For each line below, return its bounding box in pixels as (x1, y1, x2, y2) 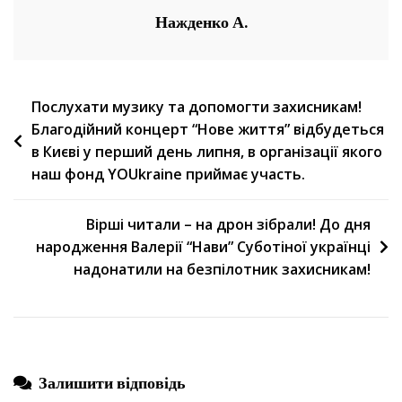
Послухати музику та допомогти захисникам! (31, 96, 362, 117)
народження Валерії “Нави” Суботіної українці (36, 236, 371, 257)
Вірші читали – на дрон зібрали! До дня (86, 214, 371, 234)
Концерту (234, 98, 284, 116)
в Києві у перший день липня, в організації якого (31, 141, 382, 162)
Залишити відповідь (39, 371, 186, 394)
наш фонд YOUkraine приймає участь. (31, 163, 305, 184)
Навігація (13, 93, 100, 122)
